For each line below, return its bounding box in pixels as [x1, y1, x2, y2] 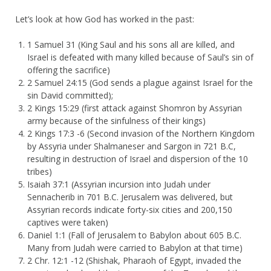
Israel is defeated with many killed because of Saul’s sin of [27, 51, 253, 63]
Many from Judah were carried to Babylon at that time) [27, 241, 243, 253]
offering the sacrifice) [27, 64, 110, 76]
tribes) [27, 165, 52, 177]
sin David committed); [27, 89, 113, 101]
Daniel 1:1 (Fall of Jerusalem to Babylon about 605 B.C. [27, 229, 241, 241]
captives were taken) [27, 216, 108, 228]
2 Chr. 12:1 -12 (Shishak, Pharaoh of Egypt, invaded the [27, 254, 241, 266]
